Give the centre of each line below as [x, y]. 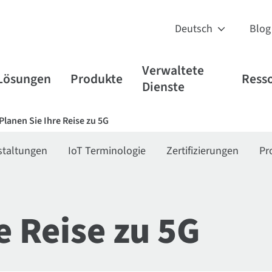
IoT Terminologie [107, 151]
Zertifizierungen [203, 151]
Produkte [97, 79]
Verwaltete [173, 71]
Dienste [164, 87]
